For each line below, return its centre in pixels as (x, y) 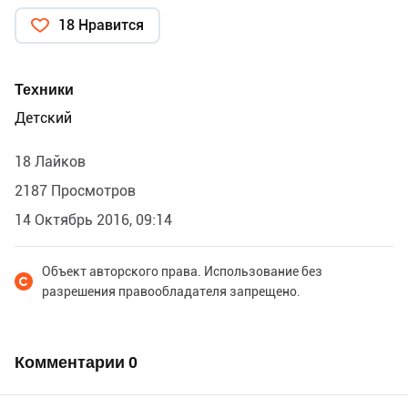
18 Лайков (50, 161)
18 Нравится (101, 25)
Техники (44, 89)
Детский (43, 117)
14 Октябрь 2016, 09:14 (93, 219)
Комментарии (71, 362)
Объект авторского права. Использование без (182, 271)
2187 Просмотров (75, 190)
